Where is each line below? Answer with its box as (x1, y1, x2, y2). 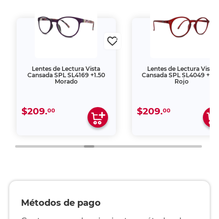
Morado (54, 78, 78, 85)
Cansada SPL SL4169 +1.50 (27, 71, 105, 79)
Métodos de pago (21, 197, 101, 208)
